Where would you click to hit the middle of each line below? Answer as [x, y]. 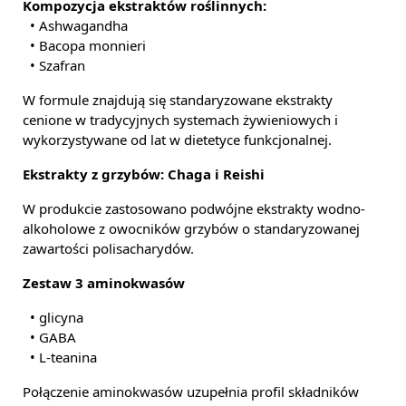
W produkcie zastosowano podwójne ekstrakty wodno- [194, 208]
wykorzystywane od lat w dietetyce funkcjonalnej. [177, 140]
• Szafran [54, 65]
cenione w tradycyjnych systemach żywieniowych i [180, 120]
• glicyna [53, 317]
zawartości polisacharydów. [108, 248]
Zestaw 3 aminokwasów [104, 283]
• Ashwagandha [75, 25]
